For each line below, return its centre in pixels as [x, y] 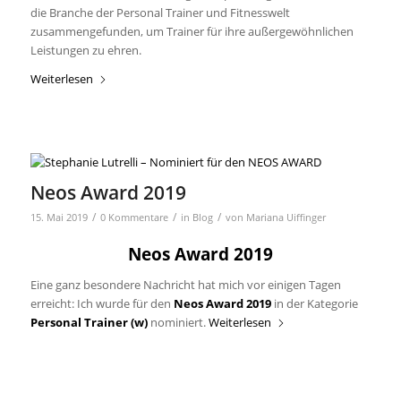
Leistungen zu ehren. [85, 50]
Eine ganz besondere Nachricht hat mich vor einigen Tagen [185, 284]
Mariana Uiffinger [286, 217]
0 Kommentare [134, 217]
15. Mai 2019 [59, 217]
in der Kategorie [314, 303]
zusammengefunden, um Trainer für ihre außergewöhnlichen [192, 31]
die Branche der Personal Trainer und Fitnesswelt [160, 12]
